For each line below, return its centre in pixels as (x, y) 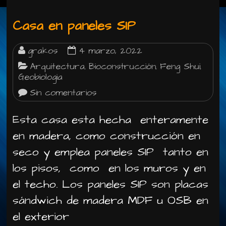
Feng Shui (180, 67)
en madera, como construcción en (107, 136)
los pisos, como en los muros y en (109, 168)
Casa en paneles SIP (74, 26)
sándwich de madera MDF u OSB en (111, 200)
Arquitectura (58, 67)
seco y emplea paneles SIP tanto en (113, 152)
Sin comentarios (63, 93)
